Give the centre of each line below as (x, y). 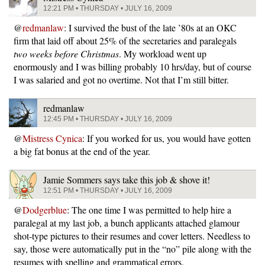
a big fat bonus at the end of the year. (82, 151)
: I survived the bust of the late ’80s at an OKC (150, 27)
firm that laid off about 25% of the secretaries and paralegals (125, 40)
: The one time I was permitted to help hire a (149, 209)
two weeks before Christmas (66, 53)
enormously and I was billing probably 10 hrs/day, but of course (132, 66)
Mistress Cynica (52, 138)
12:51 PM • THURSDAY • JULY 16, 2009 (108, 190)
